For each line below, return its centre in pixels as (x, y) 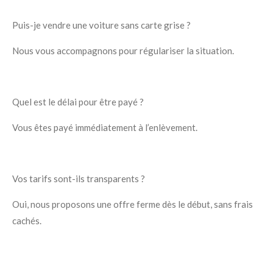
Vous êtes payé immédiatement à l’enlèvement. (105, 128)
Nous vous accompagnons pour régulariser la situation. (123, 51)
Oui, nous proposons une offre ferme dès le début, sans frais (133, 204)
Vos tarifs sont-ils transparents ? (79, 179)
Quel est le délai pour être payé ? (78, 102)
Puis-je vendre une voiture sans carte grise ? (101, 25)
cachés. (27, 221)
